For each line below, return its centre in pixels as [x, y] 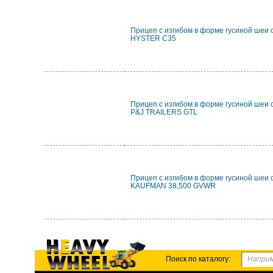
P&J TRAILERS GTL [164, 112]
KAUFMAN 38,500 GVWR [173, 186]
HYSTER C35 [153, 38]
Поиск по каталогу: [198, 259]
